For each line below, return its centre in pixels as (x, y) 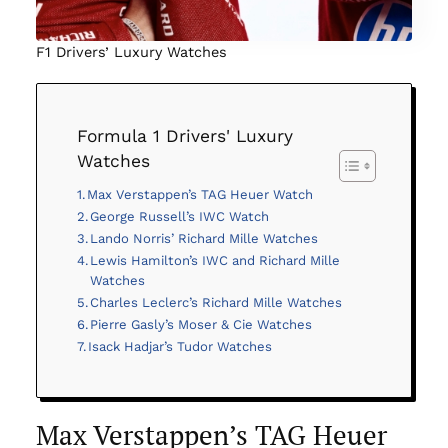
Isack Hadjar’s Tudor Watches (180, 347)
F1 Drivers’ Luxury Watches (131, 52)
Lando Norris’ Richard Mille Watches (204, 239)
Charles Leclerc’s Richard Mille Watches (216, 303)
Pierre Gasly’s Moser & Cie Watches (201, 325)
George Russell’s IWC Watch (180, 217)
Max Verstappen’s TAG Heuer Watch (200, 195)
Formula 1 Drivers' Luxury (184, 136)
